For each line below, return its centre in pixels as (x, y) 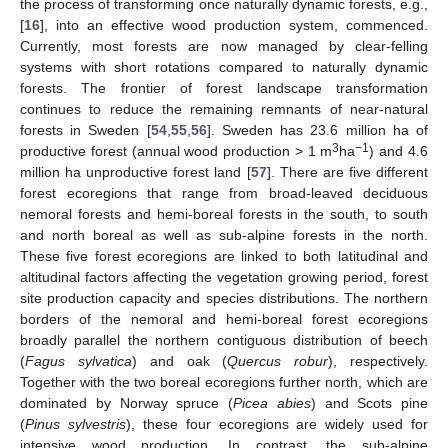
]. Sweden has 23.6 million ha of (317, 130)
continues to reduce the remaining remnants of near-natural (224, 109)
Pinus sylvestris (75, 424)
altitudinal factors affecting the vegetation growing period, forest (224, 277)
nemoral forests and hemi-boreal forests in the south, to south (224, 214)
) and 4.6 (399, 151)
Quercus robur (278, 361)
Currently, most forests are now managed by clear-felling (224, 46)
